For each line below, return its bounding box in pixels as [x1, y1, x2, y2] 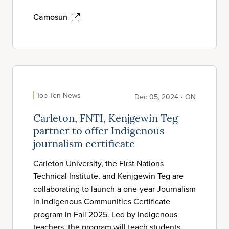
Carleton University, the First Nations [33, 157, 164, 169]
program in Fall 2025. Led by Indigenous [33, 209, 177, 220]
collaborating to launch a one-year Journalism [33, 183, 196, 194]
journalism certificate [33, 140, 135, 150]
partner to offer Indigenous [33, 127, 164, 137]
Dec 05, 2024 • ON [134, 91, 196, 102]
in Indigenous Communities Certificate [33, 196, 170, 207]
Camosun [33, 11, 67, 22]
